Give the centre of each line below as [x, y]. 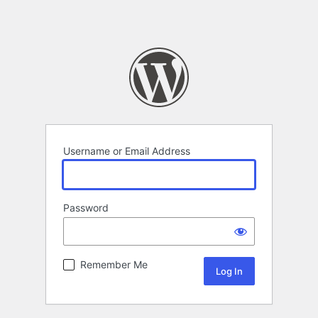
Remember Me [114, 265]
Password [86, 208]
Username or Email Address [127, 151]
